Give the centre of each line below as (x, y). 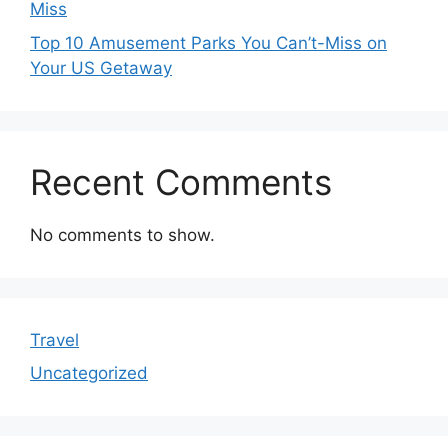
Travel (54, 339)
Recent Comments (181, 181)
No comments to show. (122, 234)
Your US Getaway (101, 67)
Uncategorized (89, 373)
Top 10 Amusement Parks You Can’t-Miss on (208, 42)
